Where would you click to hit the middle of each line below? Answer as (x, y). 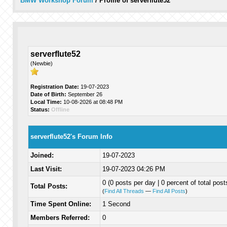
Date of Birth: (48, 94)
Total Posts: (49, 186)
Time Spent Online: (61, 204)
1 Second (116, 204)
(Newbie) (41, 63)
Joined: (42, 155)
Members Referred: (60, 218)
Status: (40, 109)
